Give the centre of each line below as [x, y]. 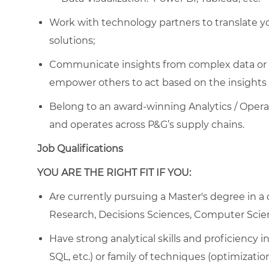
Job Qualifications [80, 148]
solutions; [72, 40]
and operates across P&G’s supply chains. [147, 124]
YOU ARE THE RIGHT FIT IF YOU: [114, 172]
